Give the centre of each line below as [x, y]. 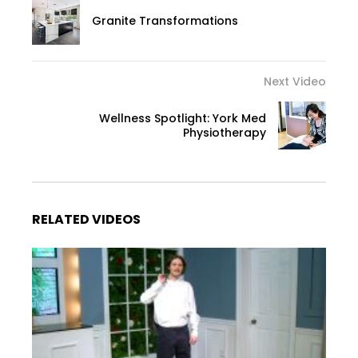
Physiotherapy [225, 132]
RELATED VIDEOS [86, 219]
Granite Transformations [165, 20]
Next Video [295, 81]
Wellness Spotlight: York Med [183, 118]
